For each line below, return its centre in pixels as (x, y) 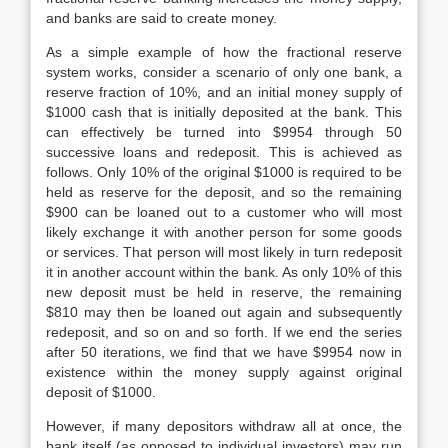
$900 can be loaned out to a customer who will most (224, 212)
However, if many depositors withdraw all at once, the (224, 426)
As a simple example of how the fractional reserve (224, 52)
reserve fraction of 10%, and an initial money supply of (224, 92)
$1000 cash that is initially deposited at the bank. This (224, 112)
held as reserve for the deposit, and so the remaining (224, 192)
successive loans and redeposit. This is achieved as (224, 152)
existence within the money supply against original (224, 372)
